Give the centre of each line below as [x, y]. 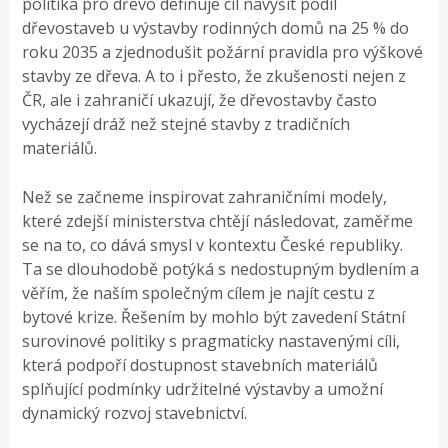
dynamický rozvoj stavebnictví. [135, 413]
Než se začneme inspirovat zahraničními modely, [205, 197]
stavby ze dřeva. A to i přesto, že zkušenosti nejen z [214, 76]
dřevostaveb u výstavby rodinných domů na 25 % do [216, 28]
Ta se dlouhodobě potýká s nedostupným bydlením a [221, 269]
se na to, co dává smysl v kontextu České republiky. [213, 245]
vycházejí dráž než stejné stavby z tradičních [186, 124]
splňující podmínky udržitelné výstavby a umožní [203, 389]
